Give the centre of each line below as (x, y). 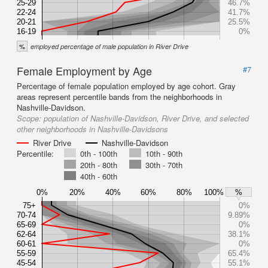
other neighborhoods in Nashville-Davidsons (92, 129)
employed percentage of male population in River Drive (109, 46)
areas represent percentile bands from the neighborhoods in (119, 97)
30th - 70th (164, 165)
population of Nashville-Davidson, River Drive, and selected (146, 118)
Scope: (30, 118)
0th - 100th (99, 153)
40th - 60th (99, 176)
